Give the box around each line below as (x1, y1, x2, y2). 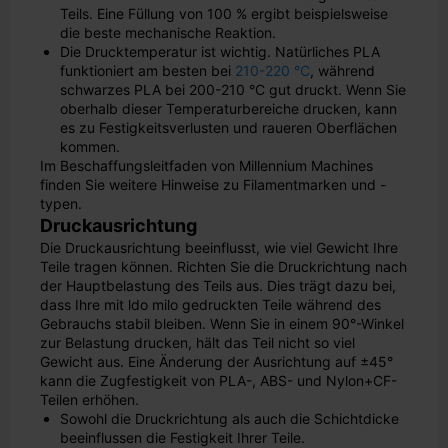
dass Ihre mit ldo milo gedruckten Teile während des (40, 296, 381, 313)
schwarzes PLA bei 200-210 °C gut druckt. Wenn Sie (60, 81, 406, 98)
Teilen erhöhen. (40, 391, 139, 408)
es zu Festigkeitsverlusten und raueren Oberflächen (60, 119, 397, 136)
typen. (40, 195, 82, 212)
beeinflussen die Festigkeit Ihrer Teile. (60, 429, 305, 446)
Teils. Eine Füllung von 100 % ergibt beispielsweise (60, 5, 388, 22)
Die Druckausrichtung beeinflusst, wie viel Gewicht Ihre (40, 239, 398, 256)
